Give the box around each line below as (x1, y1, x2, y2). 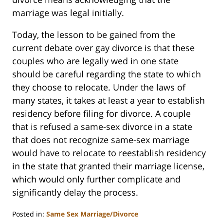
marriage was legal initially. (12, 7, 124, 19)
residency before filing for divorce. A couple (12, 108, 191, 120)
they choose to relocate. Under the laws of (12, 81, 185, 93)
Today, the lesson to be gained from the (12, 29, 175, 41)
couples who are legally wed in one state (12, 55, 179, 67)
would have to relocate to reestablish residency (12, 147, 206, 159)
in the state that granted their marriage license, (12, 160, 204, 172)
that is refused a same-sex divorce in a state (12, 121, 192, 133)
